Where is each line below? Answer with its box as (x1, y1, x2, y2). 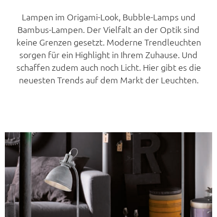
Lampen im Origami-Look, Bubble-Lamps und (21, 11, 196, 22)
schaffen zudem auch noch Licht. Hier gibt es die (16, 61, 201, 73)
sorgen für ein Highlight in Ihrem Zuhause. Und (19, 48, 198, 60)
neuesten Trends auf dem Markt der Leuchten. (18, 74, 199, 85)
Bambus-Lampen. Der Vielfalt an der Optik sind (17, 23, 200, 35)
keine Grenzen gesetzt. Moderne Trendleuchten (16, 36, 201, 47)
